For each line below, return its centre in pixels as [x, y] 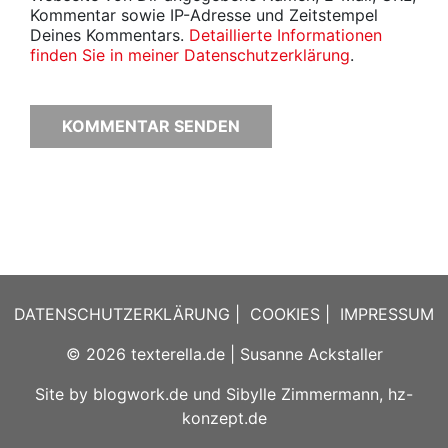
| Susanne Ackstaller [303, 353]
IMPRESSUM [387, 313]
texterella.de [177, 353]
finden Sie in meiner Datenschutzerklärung [190, 54]
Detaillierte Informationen [285, 34]
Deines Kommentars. [109, 34]
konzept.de [224, 417]
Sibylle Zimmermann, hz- [319, 393]
